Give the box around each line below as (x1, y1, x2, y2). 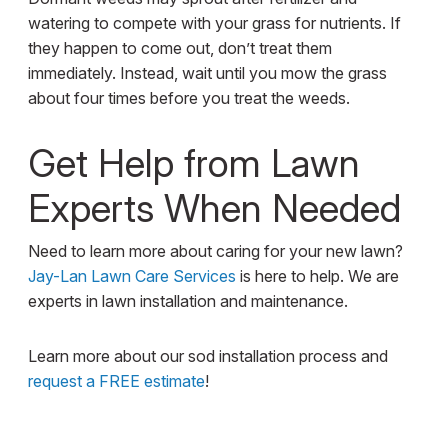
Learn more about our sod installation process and (27, 346, 388, 367)
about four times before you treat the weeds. (27, 88, 350, 109)
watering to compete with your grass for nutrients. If (27, 13, 401, 34)
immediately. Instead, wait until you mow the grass (27, 63, 387, 84)
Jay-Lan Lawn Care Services (27, 266, 236, 287)
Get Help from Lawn (27, 140, 360, 187)
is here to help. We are (235, 266, 399, 287)
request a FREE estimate (27, 371, 205, 392)
